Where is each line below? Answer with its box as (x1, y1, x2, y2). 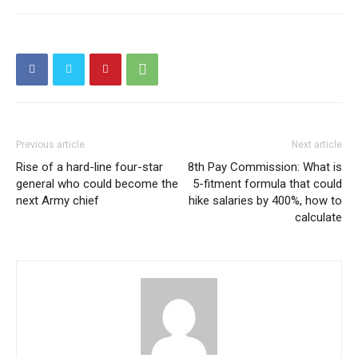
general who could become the (16, 176, 178, 191)
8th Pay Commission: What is (188, 159, 342, 174)
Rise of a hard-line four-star (16, 159, 163, 174)
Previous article (16, 138, 85, 150)
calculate (295, 209, 342, 225)
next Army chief (16, 193, 99, 208)
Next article (292, 138, 342, 150)
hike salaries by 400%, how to (189, 193, 342, 208)
